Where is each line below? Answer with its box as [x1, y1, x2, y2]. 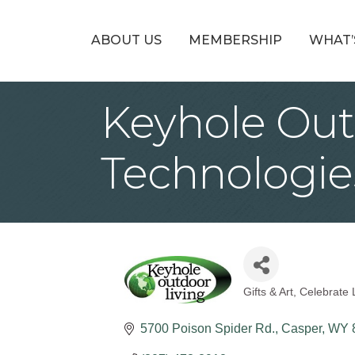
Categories [242, 293, 342, 316]
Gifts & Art [243, 286, 293, 298]
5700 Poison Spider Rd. [140, 322, 275, 335]
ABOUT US [90, 32, 162, 48]
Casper [281, 322, 322, 335]
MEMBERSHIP [188, 32, 282, 48]
